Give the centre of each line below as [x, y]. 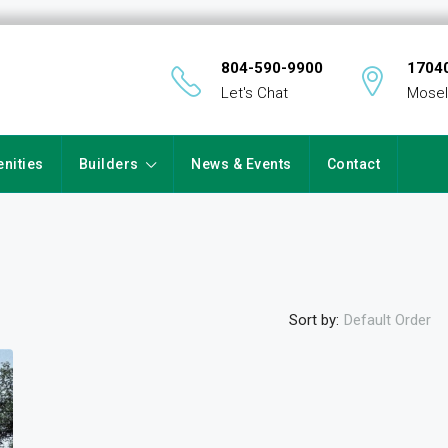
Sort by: [314, 319]
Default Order [387, 320]
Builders [108, 164]
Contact [353, 164]
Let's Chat [254, 92]
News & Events [241, 164]
